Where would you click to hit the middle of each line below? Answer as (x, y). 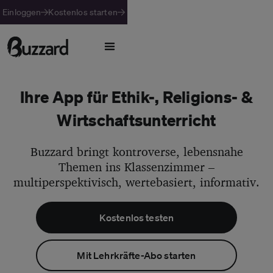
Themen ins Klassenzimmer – (136, 167)
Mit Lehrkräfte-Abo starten (136, 255)
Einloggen (22, 12)
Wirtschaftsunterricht (136, 120)
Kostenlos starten (83, 12)
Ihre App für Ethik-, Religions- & (136, 97)
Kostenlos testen (136, 218)
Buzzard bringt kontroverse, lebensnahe (136, 151)
